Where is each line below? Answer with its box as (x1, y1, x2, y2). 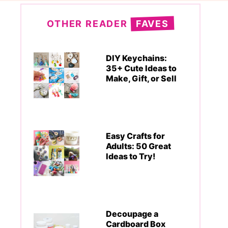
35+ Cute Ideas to (106, 63, 177, 73)
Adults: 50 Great (106, 140, 171, 151)
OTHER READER (47, 18, 131, 29)
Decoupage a (106, 208, 158, 219)
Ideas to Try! (106, 151, 155, 161)
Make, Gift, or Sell (106, 73, 177, 83)
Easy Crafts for (106, 130, 165, 141)
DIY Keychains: (106, 53, 167, 63)
